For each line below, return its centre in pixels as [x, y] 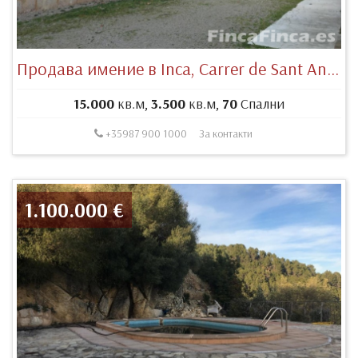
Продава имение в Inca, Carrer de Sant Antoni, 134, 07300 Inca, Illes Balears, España [333, 69]
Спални [261, 104]
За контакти [225, 134]
